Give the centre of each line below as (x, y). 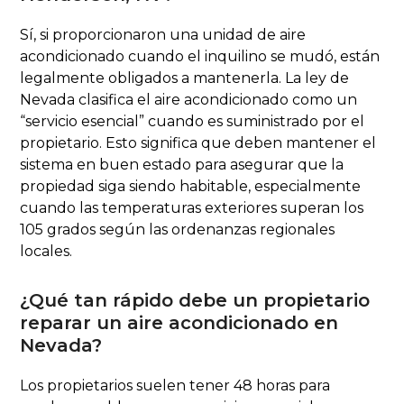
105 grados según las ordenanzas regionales (178, 229)
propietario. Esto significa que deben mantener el (198, 142)
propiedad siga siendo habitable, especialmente (191, 186)
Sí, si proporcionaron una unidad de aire (163, 34)
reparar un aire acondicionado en (179, 322)
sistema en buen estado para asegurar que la (182, 164)
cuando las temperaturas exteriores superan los (192, 207)
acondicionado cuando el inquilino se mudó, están (200, 56)
